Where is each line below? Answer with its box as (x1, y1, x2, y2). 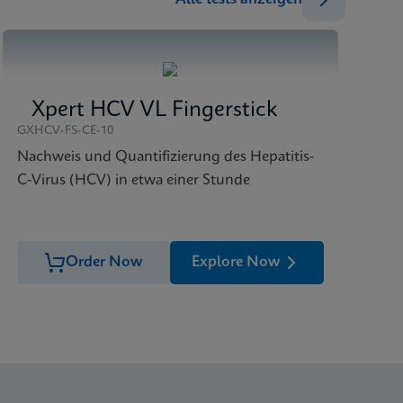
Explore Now (192, 255, 282, 270)
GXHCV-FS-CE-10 (16, 125, 114, 137)
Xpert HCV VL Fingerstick (31, 100, 277, 121)
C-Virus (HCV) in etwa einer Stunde (16, 173, 250, 188)
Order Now (65, 255, 143, 270)
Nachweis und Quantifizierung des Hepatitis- (16, 149, 314, 165)
